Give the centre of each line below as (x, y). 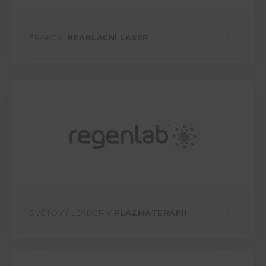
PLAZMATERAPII (150, 213)
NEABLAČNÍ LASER (108, 38)
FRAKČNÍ (48, 38)
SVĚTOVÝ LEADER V (72, 213)
